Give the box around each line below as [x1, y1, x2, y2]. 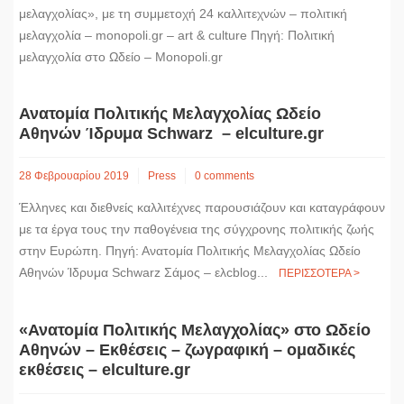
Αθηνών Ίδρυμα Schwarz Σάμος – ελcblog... [19, 264, 279, 280]
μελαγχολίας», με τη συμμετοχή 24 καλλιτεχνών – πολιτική [19, 5, 347, 21]
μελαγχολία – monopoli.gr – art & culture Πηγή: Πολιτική [19, 27, 335, 42]
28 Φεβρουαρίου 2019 [19, 169, 129, 182]
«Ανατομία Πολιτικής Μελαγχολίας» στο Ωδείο [19, 320, 371, 339]
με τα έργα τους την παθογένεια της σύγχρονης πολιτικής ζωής [19, 221, 374, 236]
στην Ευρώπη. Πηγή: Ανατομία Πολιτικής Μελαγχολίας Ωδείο [19, 243, 361, 258]
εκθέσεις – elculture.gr [19, 360, 190, 379]
